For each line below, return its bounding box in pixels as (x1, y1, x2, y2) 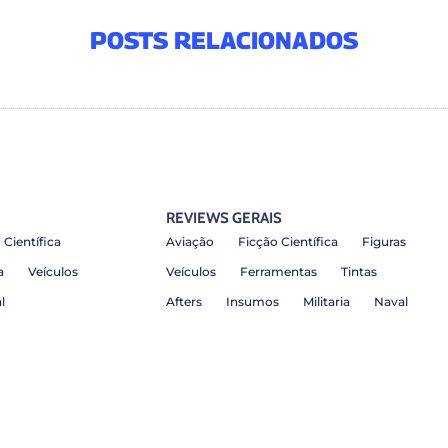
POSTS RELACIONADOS (90, 25, 358, 54)
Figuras (361, 234, 406, 250)
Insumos (225, 294, 279, 310)
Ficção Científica (237, 234, 338, 250)
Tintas (340, 264, 377, 280)
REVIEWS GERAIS (165, 209, 282, 228)
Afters (165, 294, 202, 310)
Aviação (165, 234, 214, 250)
